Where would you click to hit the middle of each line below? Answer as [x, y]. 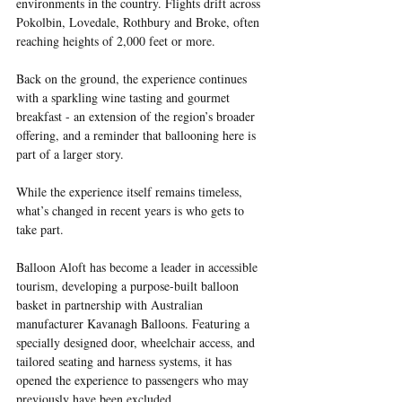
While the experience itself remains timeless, [131, 191]
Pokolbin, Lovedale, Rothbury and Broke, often [140, 22]
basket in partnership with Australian [111, 304]
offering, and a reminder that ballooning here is [138, 135]
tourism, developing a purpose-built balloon [129, 285]
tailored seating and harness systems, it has [126, 361]
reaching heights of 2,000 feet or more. [116, 40]
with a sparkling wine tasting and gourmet [125, 97]
